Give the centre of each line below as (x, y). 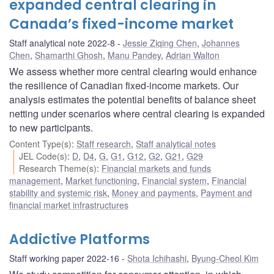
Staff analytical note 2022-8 (62, 43)
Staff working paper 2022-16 (64, 258)
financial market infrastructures (69, 205)
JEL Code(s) (43, 156)
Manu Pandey (134, 55)
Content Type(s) (40, 143)
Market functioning (101, 180)
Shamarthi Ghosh (69, 55)
